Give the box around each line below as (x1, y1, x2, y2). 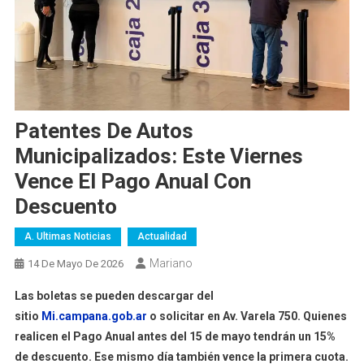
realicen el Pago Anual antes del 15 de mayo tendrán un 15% (14, 330, 336, 344)
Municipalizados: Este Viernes (14, 144, 303, 169)
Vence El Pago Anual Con (14, 169, 251, 194)
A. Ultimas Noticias (24, 231, 111, 243)
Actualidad (136, 231, 187, 243)
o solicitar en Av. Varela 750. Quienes (149, 310, 347, 323)
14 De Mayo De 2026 (27, 258, 123, 271)
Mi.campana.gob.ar (41, 310, 147, 323)
